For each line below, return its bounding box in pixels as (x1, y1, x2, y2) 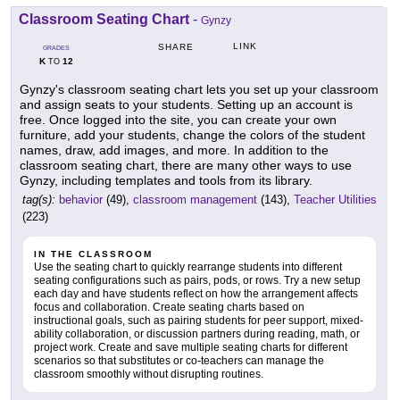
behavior (59, 193, 103, 207)
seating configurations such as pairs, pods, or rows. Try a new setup (34, 274, 361, 287)
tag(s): (22, 193, 55, 207)
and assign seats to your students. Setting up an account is (20, 97, 353, 112)
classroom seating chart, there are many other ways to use (20, 158, 352, 173)
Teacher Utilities (294, 193, 377, 207)
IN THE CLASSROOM (34, 249, 153, 260)
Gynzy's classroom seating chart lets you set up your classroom (20, 82, 379, 97)
